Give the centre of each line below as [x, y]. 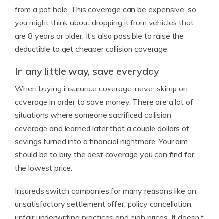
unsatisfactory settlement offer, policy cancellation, [104, 204]
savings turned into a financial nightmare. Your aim [101, 141]
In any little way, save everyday [87, 71]
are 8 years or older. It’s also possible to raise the [99, 36]
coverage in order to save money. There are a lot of [104, 102]
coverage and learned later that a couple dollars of [102, 128]
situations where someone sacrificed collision [93, 115]
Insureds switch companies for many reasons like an [105, 191]
